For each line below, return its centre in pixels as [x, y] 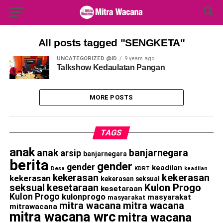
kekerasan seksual [130, 179]
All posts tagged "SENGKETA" [111, 43]
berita [29, 166]
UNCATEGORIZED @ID [87, 58]
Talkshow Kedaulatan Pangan [111, 67]
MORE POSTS [111, 98]
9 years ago [139, 58]
